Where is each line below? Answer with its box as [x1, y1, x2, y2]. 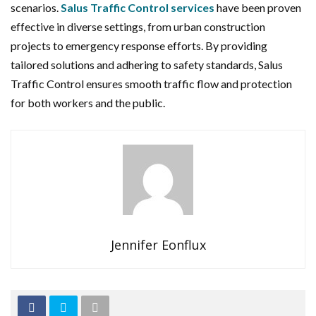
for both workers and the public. [11, 95, 165, 109]
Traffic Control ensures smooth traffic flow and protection [11, 76, 292, 90]
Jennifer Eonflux [110, 236, 206, 253]
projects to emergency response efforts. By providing [11, 38, 267, 52]
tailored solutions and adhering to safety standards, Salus [11, 57, 283, 71]
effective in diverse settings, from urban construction [11, 19, 265, 33]
